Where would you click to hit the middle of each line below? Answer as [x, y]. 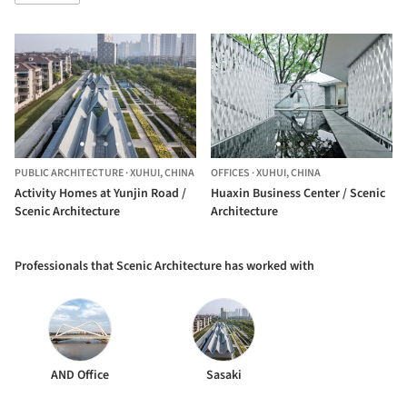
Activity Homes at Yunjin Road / [100, 194]
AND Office [79, 376]
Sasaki [223, 376]
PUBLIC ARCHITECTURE [69, 174]
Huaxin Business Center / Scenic [298, 194]
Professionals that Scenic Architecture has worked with [164, 267]
